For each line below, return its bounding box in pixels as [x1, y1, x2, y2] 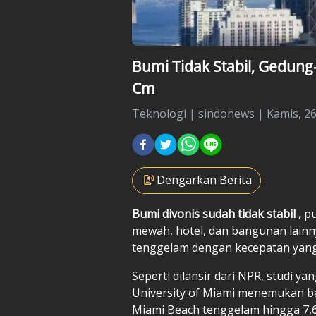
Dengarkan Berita [157, 171, 252, 188]
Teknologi [132, 105, 186, 121]
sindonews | [198, 105, 267, 121]
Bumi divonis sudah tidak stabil [132, 205, 298, 221]
